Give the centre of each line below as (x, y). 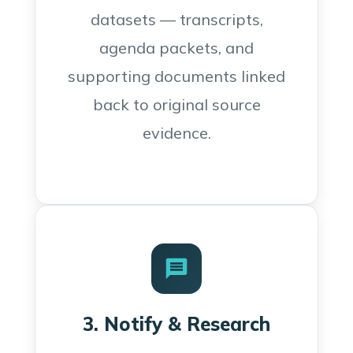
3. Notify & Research (176, 324)
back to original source (176, 104)
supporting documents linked (176, 76)
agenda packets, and (176, 48)
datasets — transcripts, (176, 19)
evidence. (176, 133)
